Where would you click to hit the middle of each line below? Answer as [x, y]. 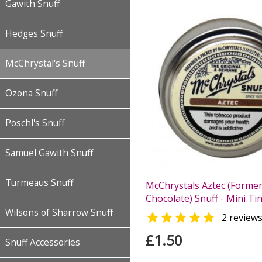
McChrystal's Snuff [45, 63]
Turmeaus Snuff [39, 183]
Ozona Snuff [31, 93]
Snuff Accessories [43, 242]
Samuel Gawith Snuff [49, 153]
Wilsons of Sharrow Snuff [59, 213]
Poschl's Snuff [35, 123]
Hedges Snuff [34, 34]
